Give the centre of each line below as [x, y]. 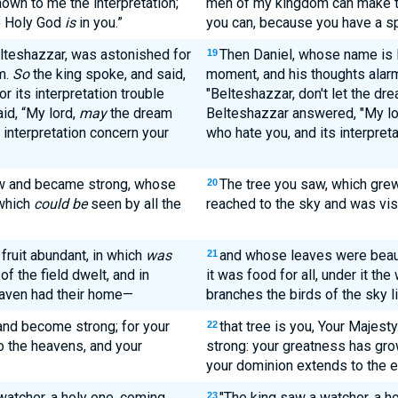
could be [60, 204]
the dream [139, 113]
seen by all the [134, 204]
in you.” [99, 23]
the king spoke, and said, [107, 74]
